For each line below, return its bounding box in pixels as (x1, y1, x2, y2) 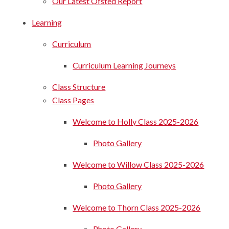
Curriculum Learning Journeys (73, 60, 176, 70)
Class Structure (52, 81, 106, 91)
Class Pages (52, 95, 95, 105)
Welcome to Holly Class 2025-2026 (73, 116, 199, 126)
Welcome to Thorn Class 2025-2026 (73, 202, 201, 212)
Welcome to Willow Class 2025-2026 (73, 159, 204, 169)
